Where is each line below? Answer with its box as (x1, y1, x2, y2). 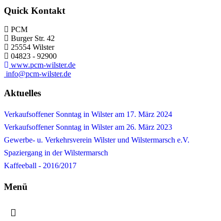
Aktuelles (4, 88, 41, 99)
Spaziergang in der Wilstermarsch (4, 148, 108, 157)
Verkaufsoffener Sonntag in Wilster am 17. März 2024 (4, 110, 172, 118)
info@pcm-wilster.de (6, 70, 71, 78)
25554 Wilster (11, 43, 54, 52)
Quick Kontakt (4, 5, 65, 16)
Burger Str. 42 (11, 34, 55, 43)
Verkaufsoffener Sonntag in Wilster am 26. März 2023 (4, 122, 172, 131)
